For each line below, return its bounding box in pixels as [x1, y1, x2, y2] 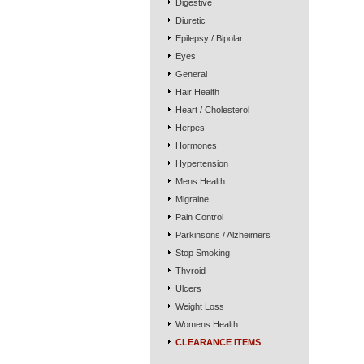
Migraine [175, 194, 209, 204]
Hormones [175, 141, 217, 150]
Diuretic [175, 15, 206, 25]
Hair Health [175, 87, 219, 97]
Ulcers [175, 284, 201, 293]
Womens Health [175, 319, 238, 329]
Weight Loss [175, 301, 224, 311]
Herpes [175, 123, 205, 132]
